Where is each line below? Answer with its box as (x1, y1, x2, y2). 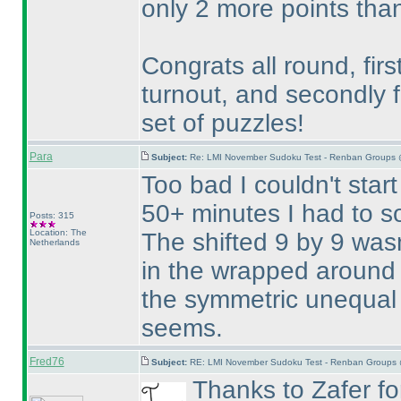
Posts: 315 (29, 210, 74, 220)
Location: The (29, 227, 87, 237)
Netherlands (29, 237, 80, 247)
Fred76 (29, 355, 64, 368)
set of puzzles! (141, 109, 304, 137)
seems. (141, 314, 223, 342)
